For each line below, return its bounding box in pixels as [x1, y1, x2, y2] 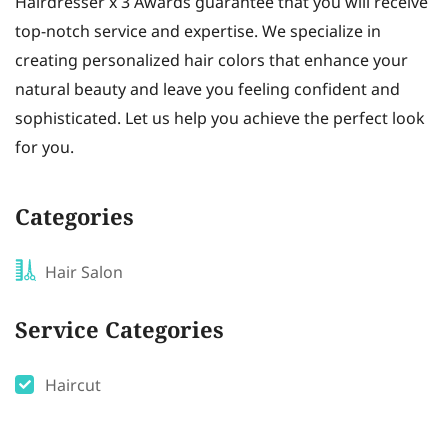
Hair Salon [45, 261, 123, 286]
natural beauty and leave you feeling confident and [15, 78, 400, 103]
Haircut [45, 374, 101, 399]
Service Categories [15, 315, 224, 351]
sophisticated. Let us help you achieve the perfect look [15, 107, 425, 132]
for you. [15, 136, 74, 161]
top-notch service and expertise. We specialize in [15, 20, 381, 45]
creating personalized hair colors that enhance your [15, 49, 408, 74]
